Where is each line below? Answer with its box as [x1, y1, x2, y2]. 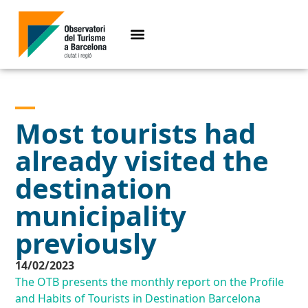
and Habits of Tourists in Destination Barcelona [15, 291, 261, 307]
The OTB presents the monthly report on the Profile [15, 274, 285, 290]
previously [15, 224, 157, 263]
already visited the [15, 142, 269, 180]
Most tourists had [15, 114, 256, 153]
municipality [15, 197, 187, 235]
